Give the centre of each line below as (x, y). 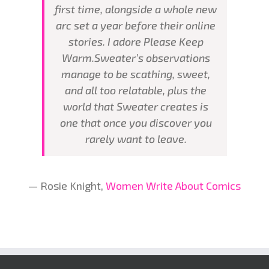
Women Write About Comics (173, 185)
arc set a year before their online (136, 25)
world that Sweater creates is (136, 106)
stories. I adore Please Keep (136, 41)
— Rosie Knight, (67, 185)
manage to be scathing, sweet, (136, 74)
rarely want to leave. (136, 138)
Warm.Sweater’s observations (136, 57)
